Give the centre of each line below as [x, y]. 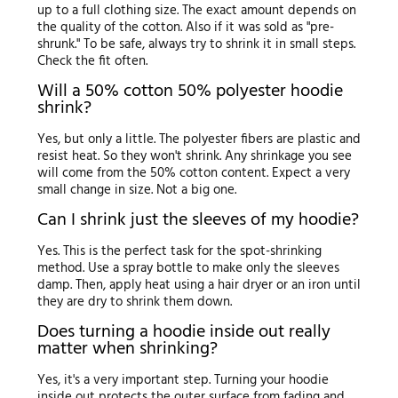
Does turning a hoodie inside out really [183, 332]
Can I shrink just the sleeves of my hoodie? [198, 220]
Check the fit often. [92, 61]
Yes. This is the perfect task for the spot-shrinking [179, 251]
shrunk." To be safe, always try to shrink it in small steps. [196, 44]
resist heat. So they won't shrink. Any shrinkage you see [194, 156]
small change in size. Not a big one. [136, 190]
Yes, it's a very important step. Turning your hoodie [183, 380]
